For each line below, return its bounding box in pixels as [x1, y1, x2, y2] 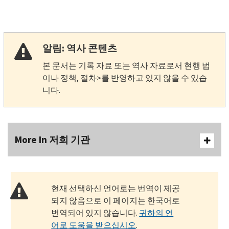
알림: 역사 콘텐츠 [42, 41, 117, 55]
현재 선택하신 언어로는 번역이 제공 [51, 182, 180, 194]
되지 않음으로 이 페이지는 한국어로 [51, 195, 180, 206]
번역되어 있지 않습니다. [51, 207, 140, 218]
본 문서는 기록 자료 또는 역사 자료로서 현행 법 [42, 60, 210, 71]
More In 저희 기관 [15, 133, 90, 146]
